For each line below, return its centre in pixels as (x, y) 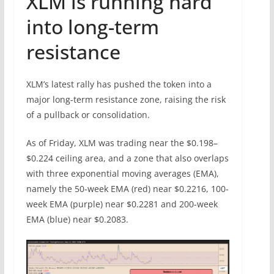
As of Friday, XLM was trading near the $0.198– (122, 143)
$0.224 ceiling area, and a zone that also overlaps (127, 158)
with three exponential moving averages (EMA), (122, 174)
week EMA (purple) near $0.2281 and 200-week (122, 204)
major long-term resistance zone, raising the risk (126, 100)
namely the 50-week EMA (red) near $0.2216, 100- (127, 189)
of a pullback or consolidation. (88, 115)
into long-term (92, 27)
